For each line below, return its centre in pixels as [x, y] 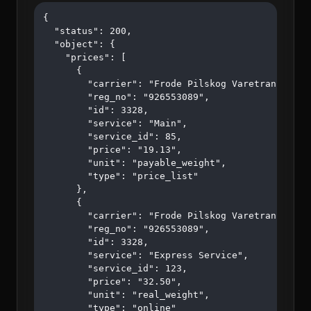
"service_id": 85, [112, 137]
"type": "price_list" [121, 176]
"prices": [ [85, 58]
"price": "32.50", [112, 282]
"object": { [79, 44]
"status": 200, [87, 31]
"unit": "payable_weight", [135, 163]
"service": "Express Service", [146, 255]
